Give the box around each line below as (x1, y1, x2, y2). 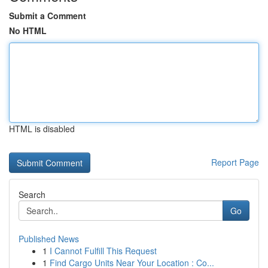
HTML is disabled (9, 123, 75, 135)
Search (19, 188, 45, 200)
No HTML (9, 25, 47, 36)
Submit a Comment (9, 10, 86, 22)
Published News (19, 233, 79, 245)
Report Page (211, 156, 259, 168)
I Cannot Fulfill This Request (50, 245, 157, 257)
